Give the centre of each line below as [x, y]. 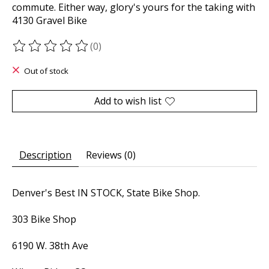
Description [45, 155]
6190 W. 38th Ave [50, 246]
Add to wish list [128, 101]
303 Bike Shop [44, 219]
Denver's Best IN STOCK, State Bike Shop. [106, 193]
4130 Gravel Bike [50, 21]
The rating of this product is [77, 53]
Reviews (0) [111, 155]
